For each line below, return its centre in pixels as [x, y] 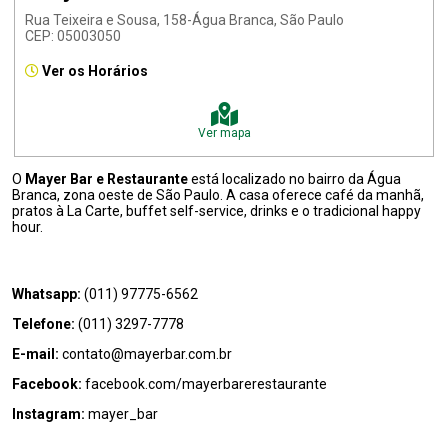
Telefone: [45, 324]
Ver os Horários [95, 71]
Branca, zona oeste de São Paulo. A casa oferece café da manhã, [218, 195]
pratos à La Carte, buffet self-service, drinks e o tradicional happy [216, 211]
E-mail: [37, 354]
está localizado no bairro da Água [294, 179]
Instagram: [50, 414]
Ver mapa [224, 133]
